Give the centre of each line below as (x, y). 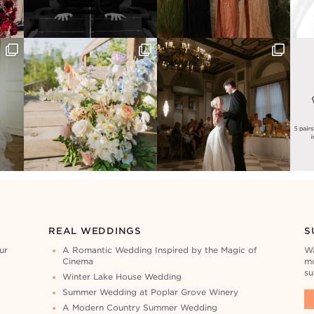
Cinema (78, 262)
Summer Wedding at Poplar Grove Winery (150, 293)
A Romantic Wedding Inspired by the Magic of (160, 251)
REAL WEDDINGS (95, 231)
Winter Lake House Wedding (122, 277)
